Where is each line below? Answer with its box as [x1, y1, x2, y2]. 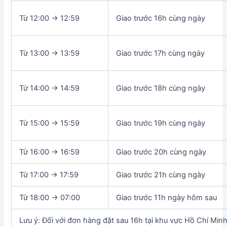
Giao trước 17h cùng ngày [116, 48, 205, 58]
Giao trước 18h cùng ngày [116, 83, 206, 93]
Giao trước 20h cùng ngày [116, 147, 207, 157]
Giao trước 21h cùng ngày [116, 170, 206, 179]
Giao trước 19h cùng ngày [116, 118, 206, 128]
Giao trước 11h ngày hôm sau [116, 193, 217, 202]
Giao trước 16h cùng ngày [116, 13, 206, 23]
